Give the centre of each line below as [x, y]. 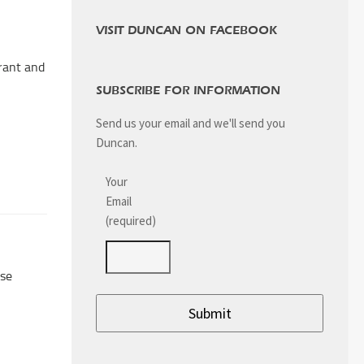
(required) [131, 221]
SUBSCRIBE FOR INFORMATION [188, 91]
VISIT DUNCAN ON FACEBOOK [186, 31]
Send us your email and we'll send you [191, 123]
